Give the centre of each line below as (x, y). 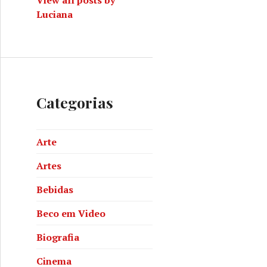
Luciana (55, 14)
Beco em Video (71, 213)
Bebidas (55, 189)
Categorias (75, 102)
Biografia (58, 237)
